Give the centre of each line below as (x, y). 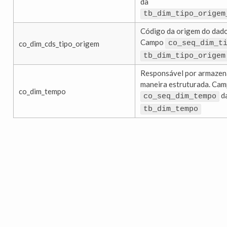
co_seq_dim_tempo (180, 97)
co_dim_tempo (42, 91)
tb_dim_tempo (171, 109)
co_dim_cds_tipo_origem (59, 44)
